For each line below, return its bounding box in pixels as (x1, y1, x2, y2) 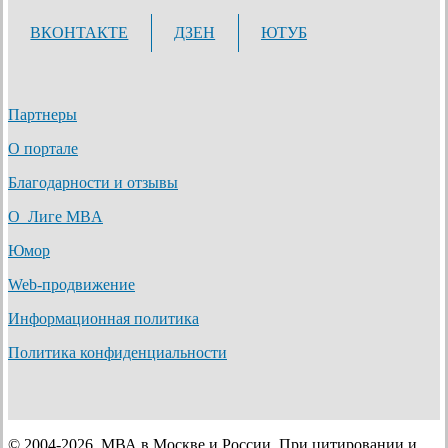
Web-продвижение (8, 275, 135, 293)
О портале (8, 139, 78, 157)
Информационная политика (8, 309, 199, 327)
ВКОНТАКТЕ (30, 23, 129, 41)
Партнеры (8, 105, 77, 123)
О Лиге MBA (8, 207, 103, 225)
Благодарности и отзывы (8, 173, 178, 191)
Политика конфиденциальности (8, 343, 227, 361)
